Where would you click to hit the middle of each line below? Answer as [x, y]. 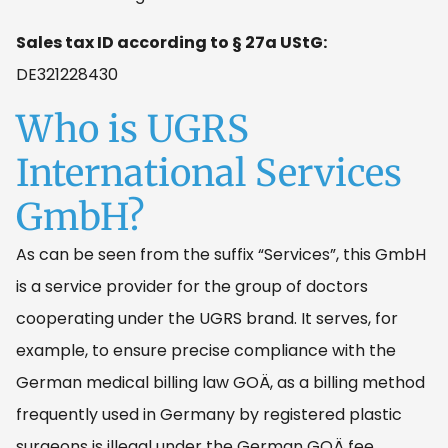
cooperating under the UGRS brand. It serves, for [207, 318]
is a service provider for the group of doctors [192, 286]
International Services [209, 172]
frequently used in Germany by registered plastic [209, 414]
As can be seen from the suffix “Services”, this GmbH [221, 254]
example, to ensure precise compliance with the [206, 350]
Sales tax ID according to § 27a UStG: [171, 42]
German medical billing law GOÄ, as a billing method [220, 382]
